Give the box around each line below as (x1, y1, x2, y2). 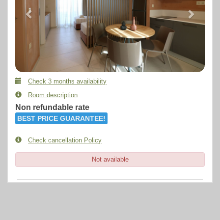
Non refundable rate (15, 103, 89, 111)
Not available (91, 156, 129, 163)
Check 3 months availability (28, 78, 107, 85)
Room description (28, 91, 78, 99)
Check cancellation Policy (28, 137, 102, 144)
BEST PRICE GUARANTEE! (17, 114, 106, 122)
